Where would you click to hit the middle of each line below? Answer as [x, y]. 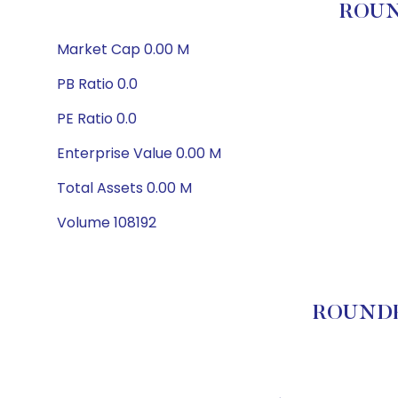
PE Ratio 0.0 [97, 119]
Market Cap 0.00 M [123, 49]
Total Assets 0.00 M [124, 188]
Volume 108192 [107, 223]
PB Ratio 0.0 [97, 84]
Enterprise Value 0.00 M [139, 153]
